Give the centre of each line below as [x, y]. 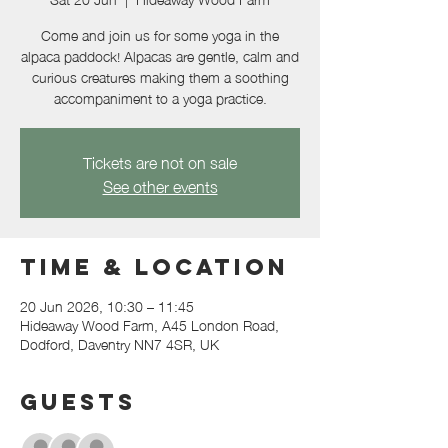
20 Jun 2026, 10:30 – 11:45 [107, 305]
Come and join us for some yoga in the [160, 34]
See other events [160, 185]
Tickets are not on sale [160, 161]
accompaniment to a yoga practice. [160, 97]
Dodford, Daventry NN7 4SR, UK [119, 343]
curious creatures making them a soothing [160, 76]
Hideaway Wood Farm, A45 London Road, [149, 324]
